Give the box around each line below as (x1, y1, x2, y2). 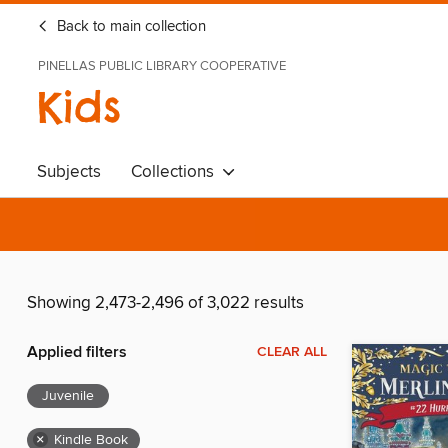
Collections (131, 161, 222, 183)
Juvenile (42, 387, 94, 406)
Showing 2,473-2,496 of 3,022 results (27, 292, 304, 315)
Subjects (37, 161, 101, 183)
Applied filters (27, 342, 127, 364)
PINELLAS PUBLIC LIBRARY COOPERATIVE (38, 58, 286, 74)
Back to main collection (53, 18, 206, 36)
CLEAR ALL (257, 343, 327, 362)
